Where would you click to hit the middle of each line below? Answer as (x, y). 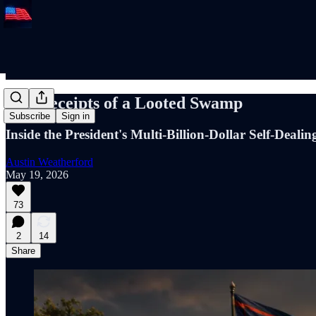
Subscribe (30, 116)
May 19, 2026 (37, 174)
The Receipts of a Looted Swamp (124, 103)
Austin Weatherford (49, 162)
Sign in (75, 116)
